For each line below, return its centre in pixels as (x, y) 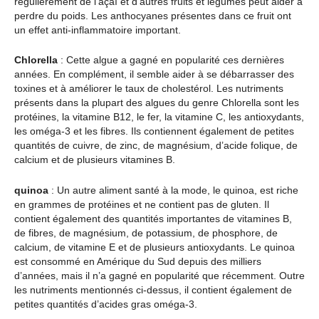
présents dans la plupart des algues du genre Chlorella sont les (157, 103)
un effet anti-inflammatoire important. (98, 30)
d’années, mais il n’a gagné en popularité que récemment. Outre (159, 275)
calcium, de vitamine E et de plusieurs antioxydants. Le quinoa (155, 247)
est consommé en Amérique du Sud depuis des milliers (138, 261)
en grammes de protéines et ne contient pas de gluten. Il (142, 204)
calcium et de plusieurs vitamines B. (95, 160)
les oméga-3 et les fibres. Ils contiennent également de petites (154, 131)
